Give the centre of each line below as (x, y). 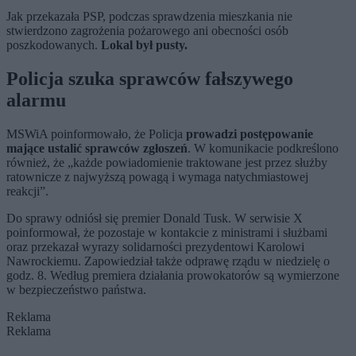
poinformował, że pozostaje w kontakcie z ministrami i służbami (167, 232)
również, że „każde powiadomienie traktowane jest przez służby (167, 163)
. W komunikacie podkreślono (263, 148)
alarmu (39, 101)
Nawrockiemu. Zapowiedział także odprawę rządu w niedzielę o (168, 261)
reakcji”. (27, 191)
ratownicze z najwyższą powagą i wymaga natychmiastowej (157, 177)
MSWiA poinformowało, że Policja (96, 134)
